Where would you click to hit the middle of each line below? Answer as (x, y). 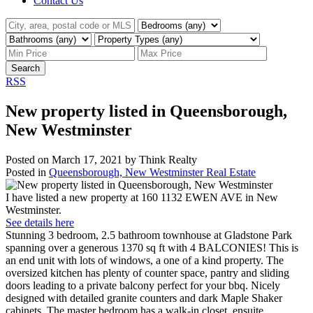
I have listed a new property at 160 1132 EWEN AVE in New (142, 197)
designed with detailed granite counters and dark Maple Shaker (144, 298)
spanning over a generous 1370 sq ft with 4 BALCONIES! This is (152, 247)
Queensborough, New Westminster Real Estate (152, 172)
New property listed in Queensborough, (146, 111)
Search (26, 68)
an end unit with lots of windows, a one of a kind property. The (145, 260)
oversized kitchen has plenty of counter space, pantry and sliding (147, 272)
